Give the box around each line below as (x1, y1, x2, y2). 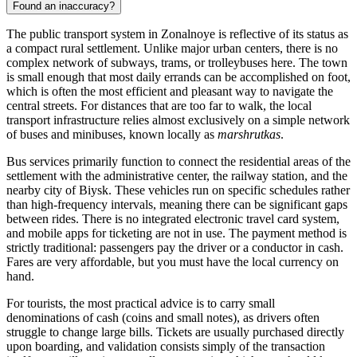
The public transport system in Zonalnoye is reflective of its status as (6, 27, 348, 41)
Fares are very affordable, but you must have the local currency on (6, 255, 339, 269)
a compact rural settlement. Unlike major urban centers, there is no (6, 41, 338, 56)
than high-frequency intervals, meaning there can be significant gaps (6, 198, 347, 212)
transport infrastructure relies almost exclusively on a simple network (6, 113, 350, 127)
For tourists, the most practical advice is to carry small (6, 296, 275, 311)
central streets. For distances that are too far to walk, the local (6, 99, 312, 113)
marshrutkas (218, 127, 280, 142)
